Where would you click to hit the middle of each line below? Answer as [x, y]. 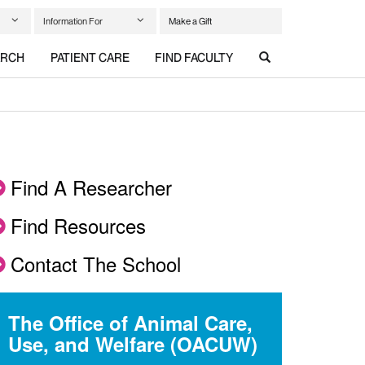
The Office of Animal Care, [130, 323]
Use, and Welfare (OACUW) [133, 344]
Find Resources [78, 225]
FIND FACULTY [194, 58]
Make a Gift [190, 21]
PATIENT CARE [90, 58]
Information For [73, 21]
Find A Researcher [91, 187]
